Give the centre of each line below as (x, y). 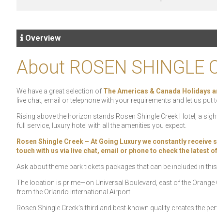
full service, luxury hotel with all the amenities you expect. (101, 126)
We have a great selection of (60, 91)
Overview (42, 38)
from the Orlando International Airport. (74, 192)
